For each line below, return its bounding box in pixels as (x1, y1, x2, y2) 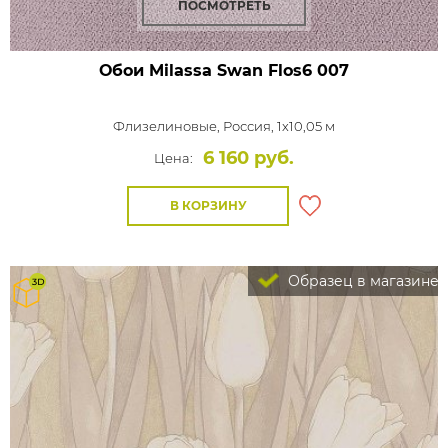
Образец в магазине (284, 272, 439, 290)
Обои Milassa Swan (99, 61, 263, 80)
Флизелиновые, (113, 118, 223, 134)
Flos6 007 (263, 61, 349, 80)
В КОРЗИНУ (169, 198, 247, 213)
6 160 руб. (203, 147, 294, 169)
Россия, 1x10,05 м (223, 118, 335, 134)
